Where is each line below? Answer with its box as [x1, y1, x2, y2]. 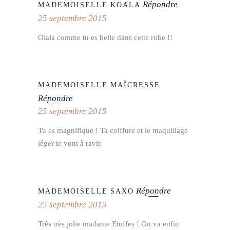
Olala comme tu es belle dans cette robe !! [38, 33, 172, 42]
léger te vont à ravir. [38, 139, 102, 148]
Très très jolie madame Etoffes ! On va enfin [38, 219, 179, 228]
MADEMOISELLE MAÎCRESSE [38, 81, 161, 89]
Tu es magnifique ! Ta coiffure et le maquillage [38, 126, 188, 135]
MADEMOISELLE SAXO [38, 187, 135, 195]
